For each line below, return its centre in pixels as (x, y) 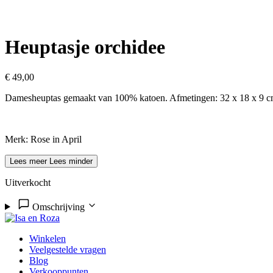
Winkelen (48, 238)
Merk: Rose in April (43, 139)
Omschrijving (58, 207)
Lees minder (71, 161)
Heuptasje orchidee (85, 47)
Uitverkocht (28, 182)
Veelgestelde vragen (68, 249)
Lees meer (28, 161)
